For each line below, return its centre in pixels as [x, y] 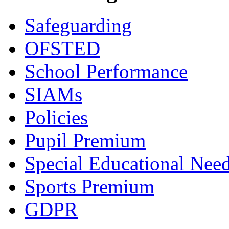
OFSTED [62, 49]
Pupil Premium [85, 141]
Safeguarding [78, 26]
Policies [56, 118]
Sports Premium [89, 187]
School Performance [106, 72]
